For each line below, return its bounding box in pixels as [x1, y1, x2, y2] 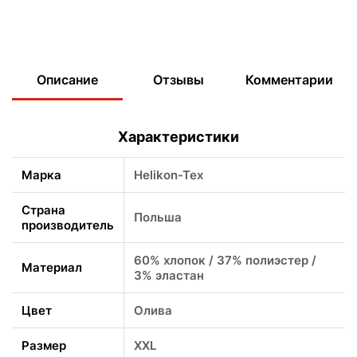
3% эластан [134, 268, 204, 284]
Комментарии [245, 71, 334, 88]
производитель [22, 218, 114, 233]
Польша [134, 210, 182, 226]
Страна [22, 202, 65, 218]
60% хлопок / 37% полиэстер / [134, 253, 316, 269]
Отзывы [152, 71, 204, 88]
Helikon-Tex [134, 167, 203, 183]
